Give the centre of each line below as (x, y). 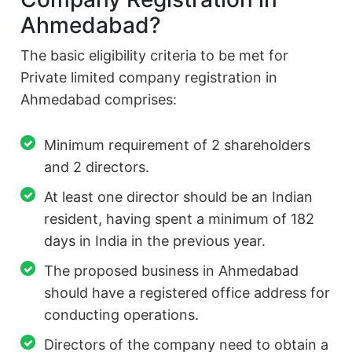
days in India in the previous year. (155, 241)
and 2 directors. (97, 167)
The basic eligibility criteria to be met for (155, 56)
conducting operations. (122, 315)
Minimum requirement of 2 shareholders (178, 145)
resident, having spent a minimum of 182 (180, 219)
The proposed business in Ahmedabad (172, 271)
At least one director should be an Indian (179, 197)
